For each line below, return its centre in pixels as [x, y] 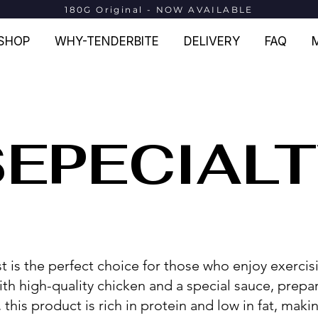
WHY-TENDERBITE [107, 41]
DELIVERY [212, 41]
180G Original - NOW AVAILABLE [159, 10]
